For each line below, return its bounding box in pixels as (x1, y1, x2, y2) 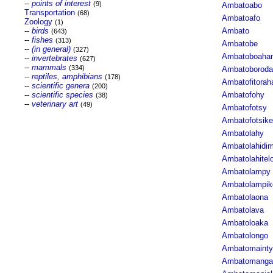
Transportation (24, 8, 75, 17)
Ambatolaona (221, 193, 268, 202)
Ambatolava (221, 205, 264, 214)
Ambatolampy (221, 167, 271, 176)
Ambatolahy (221, 129, 264, 138)
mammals (31, 63, 66, 72)
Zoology (24, 17, 52, 26)
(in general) (31, 44, 71, 54)
